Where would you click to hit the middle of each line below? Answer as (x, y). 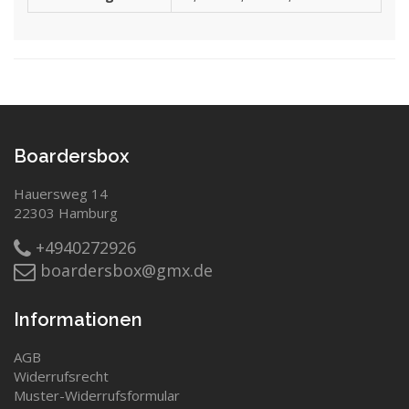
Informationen (78, 320)
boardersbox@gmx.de (124, 270)
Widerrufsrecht (61, 376)
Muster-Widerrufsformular (97, 395)
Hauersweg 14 (61, 194)
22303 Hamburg (66, 213)
